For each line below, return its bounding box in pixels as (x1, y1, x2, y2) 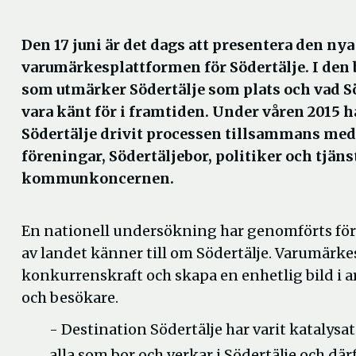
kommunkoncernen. (21, 169, 174, 188)
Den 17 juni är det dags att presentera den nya (21, 36, 354, 54)
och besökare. (21, 288, 118, 307)
